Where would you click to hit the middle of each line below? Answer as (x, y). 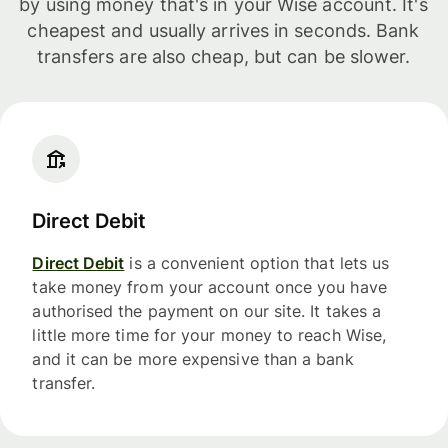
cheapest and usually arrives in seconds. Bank (223, 30)
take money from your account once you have (209, 287)
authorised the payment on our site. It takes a (207, 311)
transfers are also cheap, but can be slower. (223, 56)
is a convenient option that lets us (257, 263)
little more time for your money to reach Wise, (209, 335)
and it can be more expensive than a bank (193, 359)
